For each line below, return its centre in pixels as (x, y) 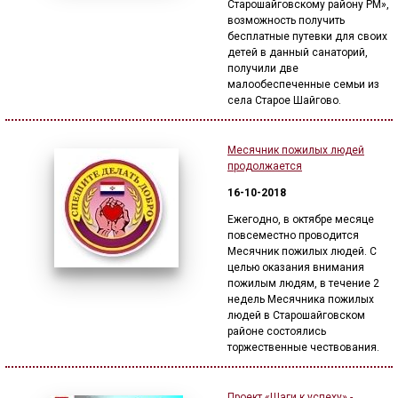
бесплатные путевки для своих (307, 36)
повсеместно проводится (293, 235)
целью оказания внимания (296, 267)
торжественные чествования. (303, 347)
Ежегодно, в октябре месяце (301, 219)
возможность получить (286, 20)
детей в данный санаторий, (298, 52)
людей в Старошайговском (296, 315)
